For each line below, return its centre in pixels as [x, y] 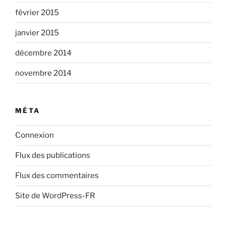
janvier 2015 [37, 33]
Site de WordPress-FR [55, 196]
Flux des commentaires [57, 176]
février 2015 [37, 12]
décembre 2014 [43, 53]
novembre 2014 [43, 73]
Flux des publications [53, 156]
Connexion [35, 135]
